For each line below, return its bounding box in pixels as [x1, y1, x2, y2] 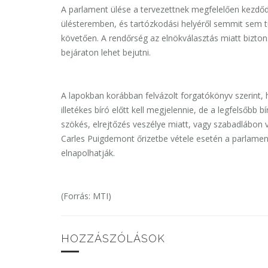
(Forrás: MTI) [61, 190, 111, 202]
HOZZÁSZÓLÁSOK [61, 232, 165, 245]
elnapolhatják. [61, 147, 115, 159]
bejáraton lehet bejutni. [61, 47, 151, 59]
